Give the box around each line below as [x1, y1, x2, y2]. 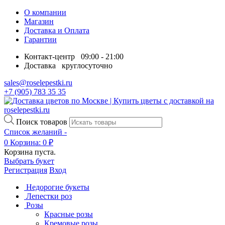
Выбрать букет [4, 156, 54, 165]
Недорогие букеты [26, 182, 89, 191]
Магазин [24, 17, 54, 26]
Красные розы [44, 209, 93, 218]
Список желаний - [4, 127, 67, 136]
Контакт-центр [24, 52, 81, 61]
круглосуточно [62, 61, 113, 70]
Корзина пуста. [4, 147, 56, 156]
